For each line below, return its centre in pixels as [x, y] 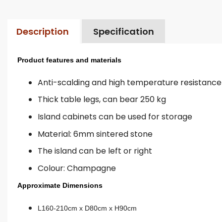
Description [42, 31]
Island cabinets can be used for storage [115, 117]
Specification [123, 31]
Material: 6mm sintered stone [95, 134]
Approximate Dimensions [60, 186]
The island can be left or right [95, 151]
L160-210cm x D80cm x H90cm [87, 208]
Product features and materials [69, 60]
